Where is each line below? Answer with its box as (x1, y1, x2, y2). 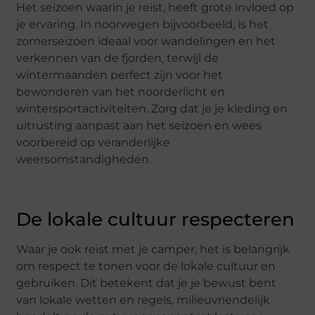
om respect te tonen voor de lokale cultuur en (16, 259, 276, 274)
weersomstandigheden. (16, 152, 152, 166)
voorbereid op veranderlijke (16, 135, 171, 149)
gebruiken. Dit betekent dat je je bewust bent (16, 276, 277, 290)
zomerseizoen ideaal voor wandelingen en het (16, 34, 276, 48)
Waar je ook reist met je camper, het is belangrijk (16, 243, 290, 257)
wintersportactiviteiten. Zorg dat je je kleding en (16, 101, 288, 115)
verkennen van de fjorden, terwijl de (16, 51, 219, 65)
